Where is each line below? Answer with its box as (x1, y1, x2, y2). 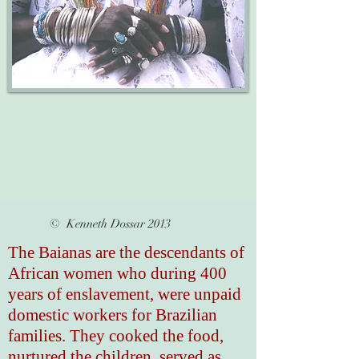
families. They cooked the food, (8, 326, 224, 345)
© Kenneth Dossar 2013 (21, 216, 171, 231)
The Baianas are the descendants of (8, 243, 244, 262)
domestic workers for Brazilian (8, 305, 217, 325)
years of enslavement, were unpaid (8, 284, 241, 304)
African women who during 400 (8, 264, 227, 283)
